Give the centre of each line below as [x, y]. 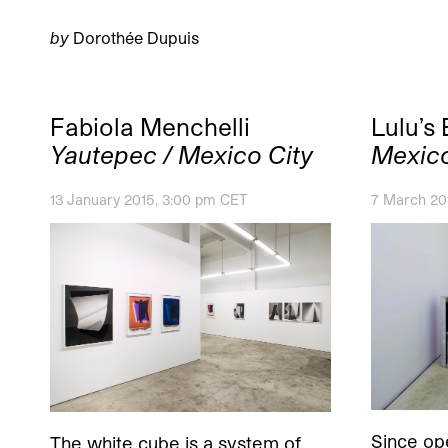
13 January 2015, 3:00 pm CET [148, 199]
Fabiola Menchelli [150, 126]
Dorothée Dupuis [136, 37]
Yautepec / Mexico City [181, 154]
